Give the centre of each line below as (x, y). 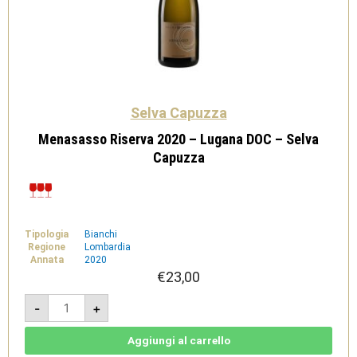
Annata (47, 260)
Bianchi (101, 235)
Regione (47, 247)
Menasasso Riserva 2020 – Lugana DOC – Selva (178, 139)
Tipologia (47, 235)
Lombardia (108, 247)
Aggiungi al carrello (178, 341)
